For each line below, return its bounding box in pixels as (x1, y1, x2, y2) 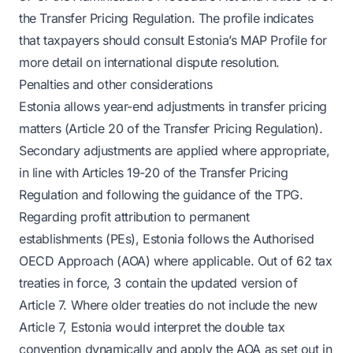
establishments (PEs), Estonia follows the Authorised (19, 231, 314, 247)
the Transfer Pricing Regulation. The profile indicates (19, 10, 314, 26)
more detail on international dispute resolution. (19, 54, 280, 70)
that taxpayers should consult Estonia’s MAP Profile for (19, 32, 328, 48)
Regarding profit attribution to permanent (19, 209, 250, 225)
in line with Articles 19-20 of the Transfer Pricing (19, 165, 288, 180)
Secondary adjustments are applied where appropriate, (19, 143, 330, 158)
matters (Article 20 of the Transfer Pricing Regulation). (19, 121, 323, 136)
